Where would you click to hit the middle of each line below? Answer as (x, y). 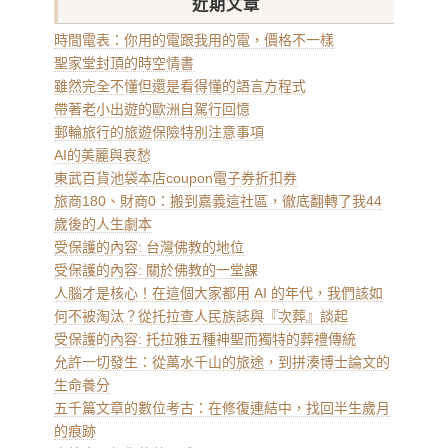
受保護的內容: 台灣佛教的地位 (149, 247)
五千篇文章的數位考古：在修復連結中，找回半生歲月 (222, 408)
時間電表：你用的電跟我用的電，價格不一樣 (194, 40)
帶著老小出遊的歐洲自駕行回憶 (152, 109)
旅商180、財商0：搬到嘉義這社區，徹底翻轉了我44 (218, 201)
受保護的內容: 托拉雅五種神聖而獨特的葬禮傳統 (205, 339)
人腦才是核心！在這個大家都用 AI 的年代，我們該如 (218, 293)
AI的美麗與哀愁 (102, 155)
